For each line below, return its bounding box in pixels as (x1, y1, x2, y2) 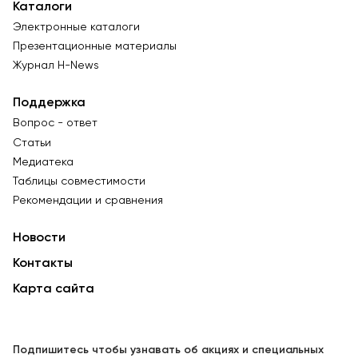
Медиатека (13, 156, 74, 168)
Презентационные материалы (13, 41, 177, 53)
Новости (13, 232, 66, 245)
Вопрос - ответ (13, 117, 97, 129)
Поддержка (13, 97, 86, 110)
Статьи (13, 137, 51, 149)
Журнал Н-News (13, 60, 99, 72)
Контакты (13, 257, 73, 271)
